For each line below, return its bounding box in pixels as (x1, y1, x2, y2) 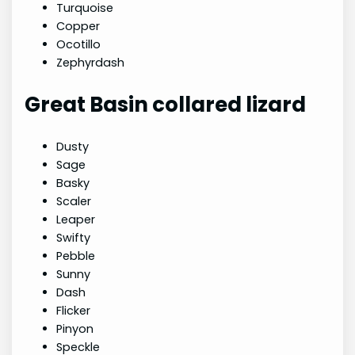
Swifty (56, 230, 91, 246)
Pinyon (56, 321, 94, 338)
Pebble (56, 248, 96, 265)
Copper (56, 18, 101, 35)
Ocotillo (56, 36, 101, 53)
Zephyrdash (56, 55, 125, 71)
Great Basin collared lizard (25, 90, 307, 120)
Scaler (56, 193, 92, 210)
